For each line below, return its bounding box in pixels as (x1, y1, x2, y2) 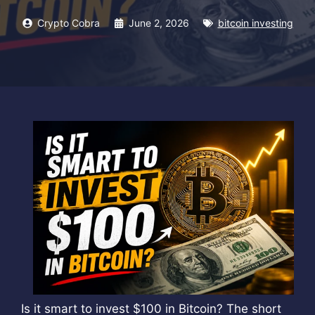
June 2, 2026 (128, 17, 189, 29)
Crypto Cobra (37, 17, 100, 29)
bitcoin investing (217, 17, 293, 29)
